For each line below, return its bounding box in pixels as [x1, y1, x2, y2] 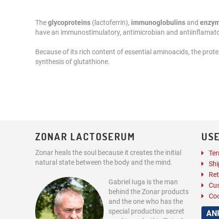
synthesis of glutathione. [35, 58, 110, 66]
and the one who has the [109, 197, 183, 205]
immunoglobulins [131, 19, 185, 26]
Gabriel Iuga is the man [109, 178, 178, 186]
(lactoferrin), [90, 19, 131, 26]
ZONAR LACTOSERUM [35, 130, 135, 143]
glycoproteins [48, 19, 90, 26]
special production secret [109, 207, 184, 215]
